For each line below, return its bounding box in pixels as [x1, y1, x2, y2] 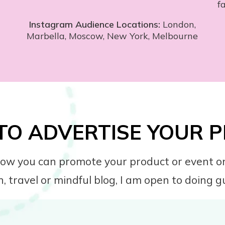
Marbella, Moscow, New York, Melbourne [27, 30, 198, 42]
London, [160, 19, 196, 31]
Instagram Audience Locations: [29, 19, 160, 31]
